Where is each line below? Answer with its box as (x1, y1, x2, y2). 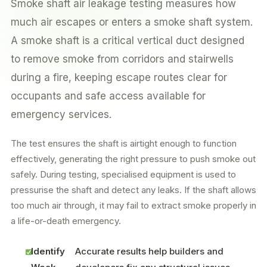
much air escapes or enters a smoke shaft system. (11, 16, 253, 28)
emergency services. (11, 108, 111, 120)
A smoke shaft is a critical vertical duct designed (11, 35, 244, 46)
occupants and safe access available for (11, 90, 206, 102)
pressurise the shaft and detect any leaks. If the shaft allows (11, 184, 256, 195)
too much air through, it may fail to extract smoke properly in (11, 200, 256, 211)
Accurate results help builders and (75, 246, 224, 257)
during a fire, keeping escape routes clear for (11, 72, 227, 83)
